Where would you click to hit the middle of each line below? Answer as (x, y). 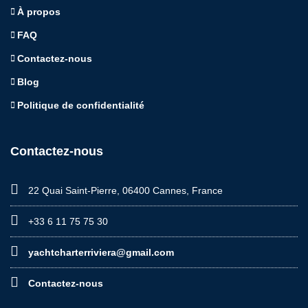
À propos (39, 11)
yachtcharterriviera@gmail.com (101, 252)
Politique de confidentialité (81, 105)
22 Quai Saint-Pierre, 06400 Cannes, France (124, 190)
